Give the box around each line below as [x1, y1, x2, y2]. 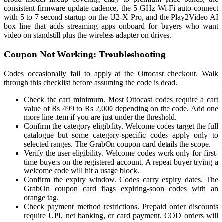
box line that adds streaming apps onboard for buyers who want [4, 22, 218, 31]
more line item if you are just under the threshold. [24, 112, 177, 121]
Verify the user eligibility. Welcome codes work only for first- [24, 148, 218, 157]
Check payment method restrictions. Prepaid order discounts [24, 202, 218, 211]
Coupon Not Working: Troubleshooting [4, 49, 166, 59]
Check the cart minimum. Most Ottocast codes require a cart [24, 95, 218, 104]
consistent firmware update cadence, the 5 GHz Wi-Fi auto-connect [4, 4, 218, 13]
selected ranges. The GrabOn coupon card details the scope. [24, 139, 211, 148]
